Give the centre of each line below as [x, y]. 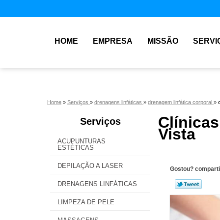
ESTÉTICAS [76, 148]
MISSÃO [163, 41]
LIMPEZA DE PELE [86, 202]
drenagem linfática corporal [181, 102]
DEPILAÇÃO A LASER [90, 166]
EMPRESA [113, 41]
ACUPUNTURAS [82, 141]
